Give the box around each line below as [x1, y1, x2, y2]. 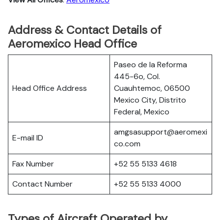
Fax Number [12, 159, 54, 169]
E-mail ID [12, 133, 43, 143]
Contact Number [12, 179, 73, 189]
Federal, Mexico [114, 107, 169, 117]
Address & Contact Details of [8, 23, 162, 37]
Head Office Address [12, 83, 87, 93]
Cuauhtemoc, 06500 [114, 83, 190, 93]
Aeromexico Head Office [8, 36, 137, 51]
